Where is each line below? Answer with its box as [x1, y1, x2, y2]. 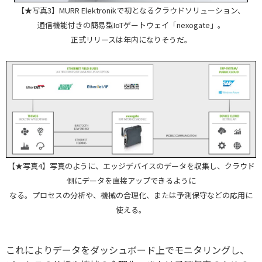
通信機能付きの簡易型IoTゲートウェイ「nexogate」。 [37, 19, 225, 31]
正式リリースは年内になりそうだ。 [70, 34, 192, 46]
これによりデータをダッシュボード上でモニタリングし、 [6, 243, 249, 257]
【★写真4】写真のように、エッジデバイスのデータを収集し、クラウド [7, 160, 255, 172]
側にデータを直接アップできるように [66, 175, 196, 187]
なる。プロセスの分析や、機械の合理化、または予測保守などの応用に [9, 189, 253, 201]
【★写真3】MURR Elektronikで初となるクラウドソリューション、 [17, 5, 245, 16]
